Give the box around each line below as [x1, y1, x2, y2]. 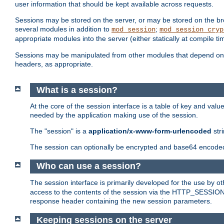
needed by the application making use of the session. [30, 111, 198, 119]
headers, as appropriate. [15, 60, 93, 68]
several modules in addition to [15, 25, 111, 33]
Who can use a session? [36, 161, 141, 171]
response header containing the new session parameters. [30, 196, 212, 205]
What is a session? [36, 84, 117, 95]
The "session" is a [30, 127, 88, 135]
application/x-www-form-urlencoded [88, 127, 211, 135]
